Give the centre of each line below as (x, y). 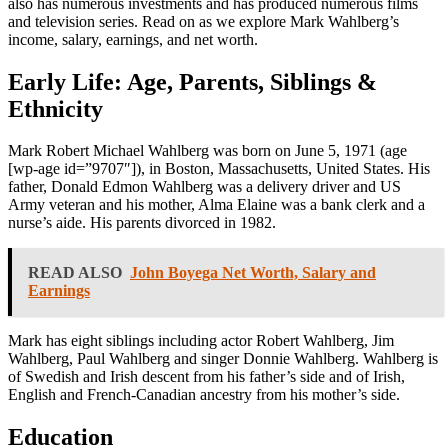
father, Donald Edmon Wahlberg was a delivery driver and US (204, 187)
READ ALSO (75, 273)
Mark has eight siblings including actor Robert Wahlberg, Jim (201, 341)
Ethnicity (55, 108)
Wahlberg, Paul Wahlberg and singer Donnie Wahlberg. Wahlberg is (223, 359)
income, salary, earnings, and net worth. (133, 39)
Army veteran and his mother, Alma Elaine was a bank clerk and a (216, 205)
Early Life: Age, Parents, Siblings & (192, 81)
